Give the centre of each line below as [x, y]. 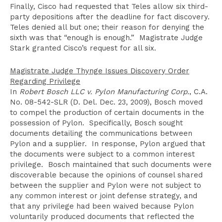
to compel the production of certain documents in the [107, 112]
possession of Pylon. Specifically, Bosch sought [96, 123]
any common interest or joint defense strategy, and [104, 196]
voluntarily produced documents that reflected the [102, 217]
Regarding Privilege [45, 81]
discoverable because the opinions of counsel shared [106, 175]
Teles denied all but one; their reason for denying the [107, 27]
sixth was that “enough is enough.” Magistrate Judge [106, 38]
